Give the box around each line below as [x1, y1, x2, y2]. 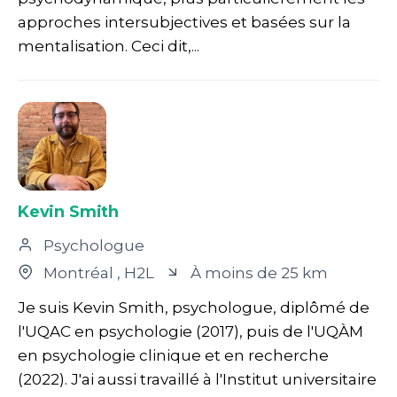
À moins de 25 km [187, 263, 328, 282]
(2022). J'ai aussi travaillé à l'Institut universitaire [18, 370, 377, 388]
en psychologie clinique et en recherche [18, 346, 329, 364]
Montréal [40, 263, 117, 282]
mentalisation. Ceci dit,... [18, 36, 199, 55]
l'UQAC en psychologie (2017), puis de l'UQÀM [18, 322, 363, 340]
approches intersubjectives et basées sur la [18, 12, 351, 31]
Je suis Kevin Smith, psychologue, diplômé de [18, 298, 370, 316]
